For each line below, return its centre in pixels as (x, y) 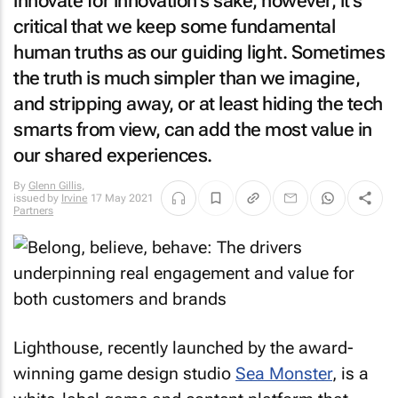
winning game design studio (124, 373)
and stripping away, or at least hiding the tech (198, 104)
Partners (34, 211)
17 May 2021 (122, 198)
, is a (350, 373)
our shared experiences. (113, 155)
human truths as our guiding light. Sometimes (199, 52)
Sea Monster (284, 373)
